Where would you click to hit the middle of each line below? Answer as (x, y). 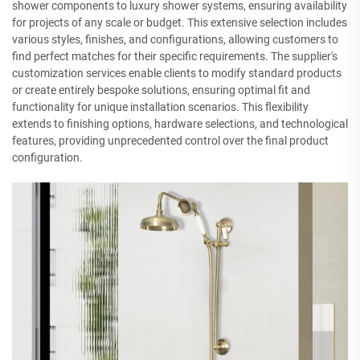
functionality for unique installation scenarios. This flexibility (160, 106)
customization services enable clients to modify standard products (177, 73)
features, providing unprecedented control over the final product (170, 140)
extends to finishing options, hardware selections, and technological (180, 123)
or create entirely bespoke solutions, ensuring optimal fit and (161, 90)
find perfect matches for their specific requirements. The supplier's (175, 56)
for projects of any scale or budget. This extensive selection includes (180, 22)
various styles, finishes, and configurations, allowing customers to (175, 39)
